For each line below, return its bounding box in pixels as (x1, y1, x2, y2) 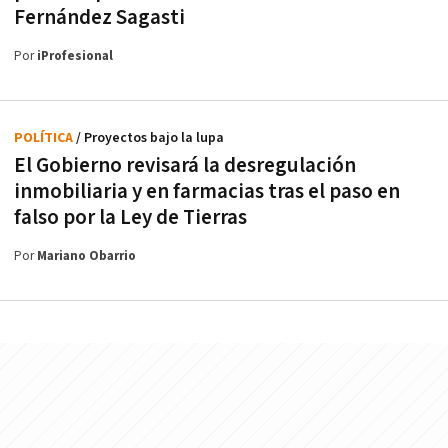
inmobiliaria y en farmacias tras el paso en (14, 177, 400, 205)
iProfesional (37, 47, 113, 65)
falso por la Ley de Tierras (14, 203, 247, 231)
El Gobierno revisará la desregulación (14, 151, 356, 179)
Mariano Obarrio (37, 247, 136, 265)
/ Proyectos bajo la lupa (76, 128, 224, 147)
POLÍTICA (14, 128, 76, 147)
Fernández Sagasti (14, 3, 185, 31)
